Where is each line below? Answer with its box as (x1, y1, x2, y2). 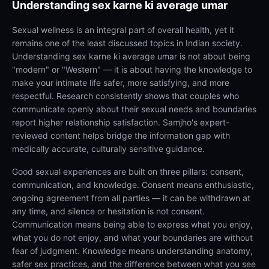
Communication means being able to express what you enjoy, (12, 219, 253, 229)
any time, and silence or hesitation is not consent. (12, 206, 205, 216)
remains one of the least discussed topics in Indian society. (12, 38, 243, 48)
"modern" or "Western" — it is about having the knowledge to (12, 64, 252, 74)
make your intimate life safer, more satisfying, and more (12, 77, 229, 88)
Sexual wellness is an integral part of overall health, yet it (12, 25, 234, 35)
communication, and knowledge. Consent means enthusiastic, (12, 180, 254, 190)
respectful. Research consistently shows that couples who (12, 91, 239, 101)
